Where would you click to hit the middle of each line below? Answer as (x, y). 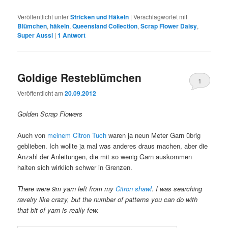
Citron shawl (134, 189)
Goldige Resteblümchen (80, 77)
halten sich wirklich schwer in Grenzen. (75, 167)
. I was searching (177, 189)
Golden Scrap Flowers (50, 114)
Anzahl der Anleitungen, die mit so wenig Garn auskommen (105, 157)
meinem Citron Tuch (77, 135)
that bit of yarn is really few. (58, 210)
